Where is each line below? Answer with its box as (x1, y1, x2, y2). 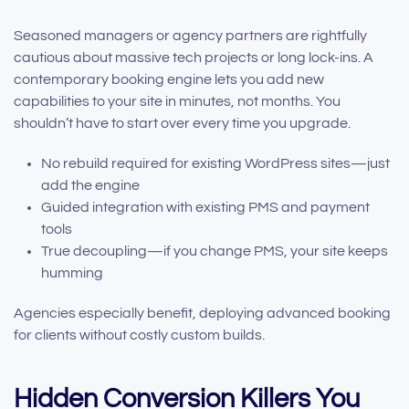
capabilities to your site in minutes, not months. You (14, 94, 341, 110)
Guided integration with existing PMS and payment (41, 200, 370, 215)
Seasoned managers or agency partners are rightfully (14, 28, 367, 44)
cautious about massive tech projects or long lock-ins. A (14, 50, 373, 66)
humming (41, 266, 103, 281)
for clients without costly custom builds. (14, 328, 265, 343)
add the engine (41, 178, 140, 194)
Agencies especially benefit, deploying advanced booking (14, 306, 391, 321)
